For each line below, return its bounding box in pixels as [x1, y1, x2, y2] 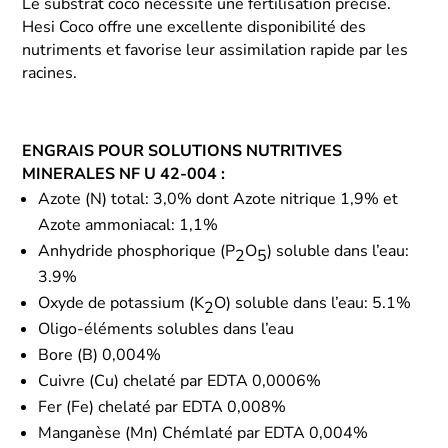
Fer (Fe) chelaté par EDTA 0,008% [38, 395, 287, 418]
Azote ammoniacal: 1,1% [38, 213, 219, 236]
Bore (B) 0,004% [38, 343, 162, 366]
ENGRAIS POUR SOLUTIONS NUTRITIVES [22, 139, 343, 162]
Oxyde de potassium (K [38, 291, 205, 314]
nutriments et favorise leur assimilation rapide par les [22, 38, 409, 61]
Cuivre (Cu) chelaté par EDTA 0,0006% [38, 369, 322, 392]
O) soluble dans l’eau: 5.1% [214, 291, 412, 314]
